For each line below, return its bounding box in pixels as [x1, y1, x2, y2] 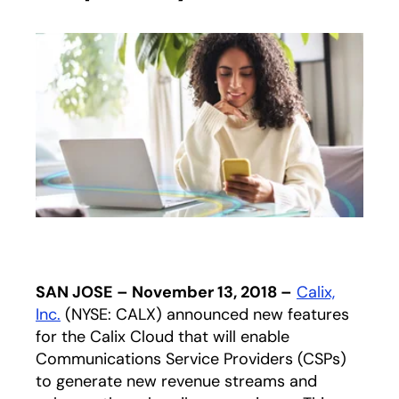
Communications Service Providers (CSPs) [36, 348, 346, 370]
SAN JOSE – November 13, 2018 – [36, 281, 292, 303]
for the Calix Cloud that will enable [36, 326, 289, 347]
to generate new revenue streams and [36, 370, 317, 392]
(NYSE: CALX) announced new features [61, 304, 349, 325]
